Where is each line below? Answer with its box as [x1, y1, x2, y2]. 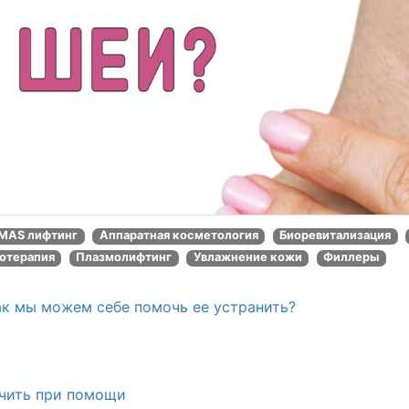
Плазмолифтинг [76, 250, 173, 265]
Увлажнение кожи [193, 250, 302, 265]
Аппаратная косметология [99, 228, 258, 243]
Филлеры [323, 250, 380, 265]
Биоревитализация [279, 228, 392, 243]
